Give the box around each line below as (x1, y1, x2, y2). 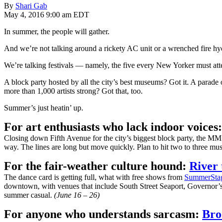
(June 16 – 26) (54, 190, 100, 199)
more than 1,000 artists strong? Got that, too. (4, 86, 143, 95)
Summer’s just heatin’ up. (4, 103, 83, 112)
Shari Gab (15, 1, 47, 10)
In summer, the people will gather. (4, 27, 110, 36)
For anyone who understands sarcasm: (4, 207, 202, 221)
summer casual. (4, 190, 54, 199)
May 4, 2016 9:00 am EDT (4, 10, 89, 19)
